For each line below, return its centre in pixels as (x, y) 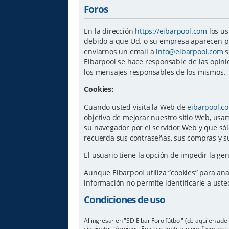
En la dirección (110, 31)
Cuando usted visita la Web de (136, 107)
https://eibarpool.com (171, 31)
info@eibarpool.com (190, 51)
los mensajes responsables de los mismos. (155, 72)
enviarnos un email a (120, 51)
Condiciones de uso (124, 199)
